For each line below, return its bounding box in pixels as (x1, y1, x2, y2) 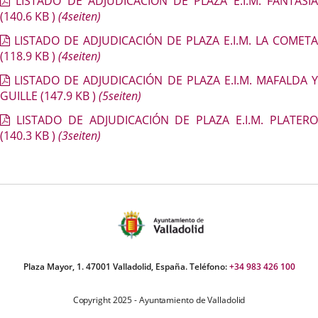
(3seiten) (55, 128, 101, 143)
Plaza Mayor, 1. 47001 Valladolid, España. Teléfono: (23, 261, 229, 273)
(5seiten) (96, 88, 141, 104)
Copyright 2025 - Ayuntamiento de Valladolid (72, 294, 246, 306)
